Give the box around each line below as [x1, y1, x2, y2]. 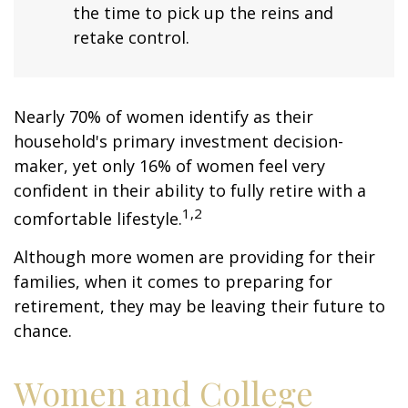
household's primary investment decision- [14, 130, 343, 153]
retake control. [73, 26, 189, 49]
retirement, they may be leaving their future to [14, 295, 385, 318]
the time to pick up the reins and [73, 2, 333, 25]
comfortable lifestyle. [14, 208, 182, 230]
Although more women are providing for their [14, 246, 375, 269]
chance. [14, 320, 72, 342]
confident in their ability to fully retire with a [14, 179, 366, 202]
